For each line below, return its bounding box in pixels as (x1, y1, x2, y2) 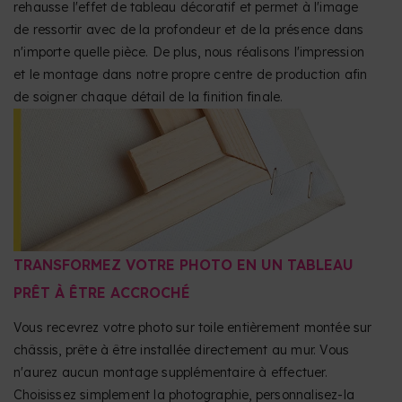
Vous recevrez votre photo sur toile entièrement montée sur (13, 319, 372, 336)
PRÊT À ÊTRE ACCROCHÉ (13, 284, 190, 302)
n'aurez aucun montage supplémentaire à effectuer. (13, 364, 328, 381)
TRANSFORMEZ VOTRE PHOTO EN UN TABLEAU (13, 256, 354, 275)
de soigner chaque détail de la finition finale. (13, 88, 284, 105)
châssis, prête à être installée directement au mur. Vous (13, 342, 350, 359)
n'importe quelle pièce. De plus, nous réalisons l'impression (13, 43, 365, 60)
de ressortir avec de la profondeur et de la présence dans (13, 21, 364, 38)
